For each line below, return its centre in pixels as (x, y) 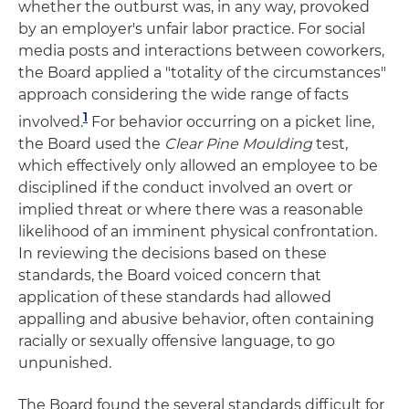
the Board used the (91, 144)
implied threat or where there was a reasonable (191, 210)
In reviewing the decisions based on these (173, 254)
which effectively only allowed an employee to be (198, 166)
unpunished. (65, 363)
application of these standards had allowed (175, 298)
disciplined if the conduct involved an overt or (185, 188)
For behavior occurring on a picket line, (231, 122)
